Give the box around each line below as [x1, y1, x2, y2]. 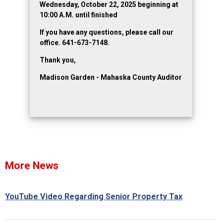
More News [5, 159, 58, 171]
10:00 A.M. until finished [40, 11, 117, 19]
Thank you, [40, 56, 76, 64]
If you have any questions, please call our [40, 28, 173, 37]
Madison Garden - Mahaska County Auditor [40, 73, 182, 82]
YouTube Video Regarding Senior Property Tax [5, 191, 182, 201]
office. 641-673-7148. [40, 39, 110, 47]
